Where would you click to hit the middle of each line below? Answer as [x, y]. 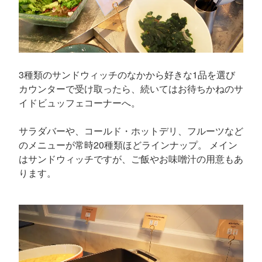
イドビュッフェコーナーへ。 [80, 102]
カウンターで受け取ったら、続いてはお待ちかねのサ [131, 88]
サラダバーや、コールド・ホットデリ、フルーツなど [131, 130]
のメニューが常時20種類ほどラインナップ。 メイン [128, 144]
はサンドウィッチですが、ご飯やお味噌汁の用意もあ [131, 158]
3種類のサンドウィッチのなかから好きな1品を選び [127, 74]
